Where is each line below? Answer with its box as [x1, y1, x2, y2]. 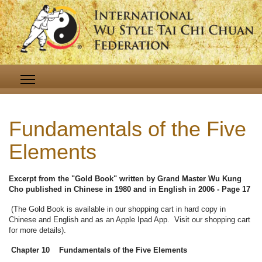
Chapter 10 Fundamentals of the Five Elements [11, 246, 187, 255]
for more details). [9, 226, 66, 235]
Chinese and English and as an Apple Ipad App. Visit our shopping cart [9, 215, 250, 225]
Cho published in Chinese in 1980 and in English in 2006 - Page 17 [9, 185, 250, 194]
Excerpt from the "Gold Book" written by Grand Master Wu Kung [9, 174, 242, 184]
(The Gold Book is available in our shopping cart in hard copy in [9, 205, 226, 214]
